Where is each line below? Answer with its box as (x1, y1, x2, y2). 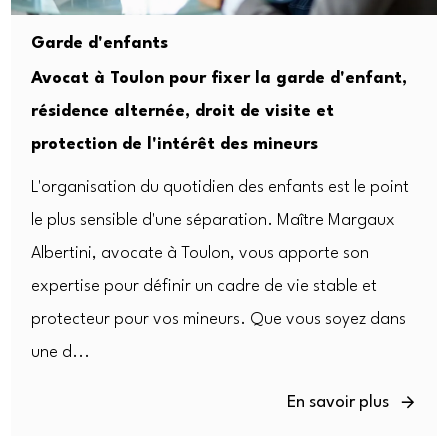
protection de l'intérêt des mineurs (31, 135, 319, 153)
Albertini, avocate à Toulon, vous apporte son (31, 244, 370, 262)
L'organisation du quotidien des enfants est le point (31, 178, 410, 196)
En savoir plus (286, 393, 389, 411)
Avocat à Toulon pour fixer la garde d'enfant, (31, 69, 408, 87)
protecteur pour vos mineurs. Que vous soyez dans (31, 310, 407, 328)
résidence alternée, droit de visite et (31, 102, 335, 120)
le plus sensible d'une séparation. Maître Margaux (31, 211, 396, 229)
